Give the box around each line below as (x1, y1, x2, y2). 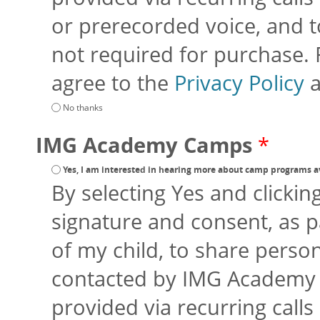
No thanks (63, 101, 103, 114)
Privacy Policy (174, 69, 304, 97)
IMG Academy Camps (36, 131, 258, 159)
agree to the (51, 69, 174, 97)
